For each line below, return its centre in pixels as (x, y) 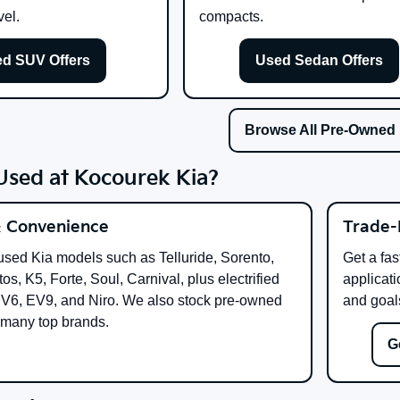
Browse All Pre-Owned (320, 130)
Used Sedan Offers (320, 61)
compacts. (232, 17)
